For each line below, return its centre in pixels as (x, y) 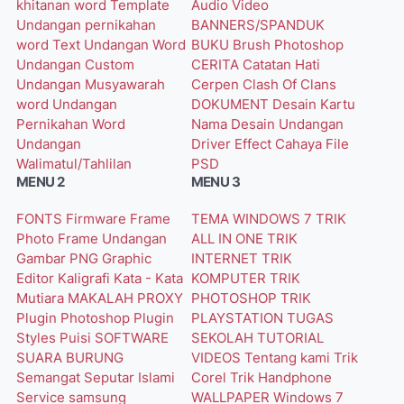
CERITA (216, 64)
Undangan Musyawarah (91, 84)
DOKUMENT (231, 104)
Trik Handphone (280, 377)
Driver (212, 144)
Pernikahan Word (71, 124)
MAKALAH (102, 298)
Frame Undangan (112, 239)
